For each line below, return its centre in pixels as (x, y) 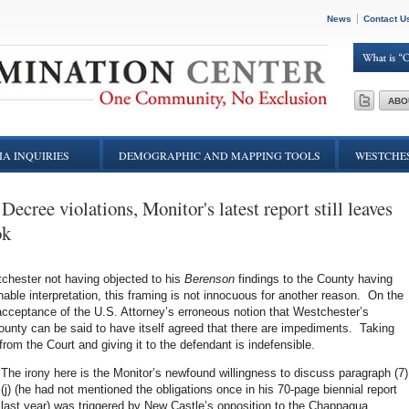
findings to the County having (315, 279)
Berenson (211, 279)
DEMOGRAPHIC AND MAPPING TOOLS (219, 155)
